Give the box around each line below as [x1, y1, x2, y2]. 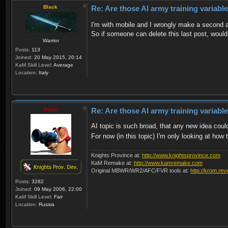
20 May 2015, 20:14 [33, 54, 82, 61]
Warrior [42, 38, 59, 44]
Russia [37, 202, 54, 208]
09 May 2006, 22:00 [33, 186, 82, 192]
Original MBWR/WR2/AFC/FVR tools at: [91, 167, 190, 174]
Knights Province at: [91, 152, 142, 158]
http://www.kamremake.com [134, 159, 203, 166]
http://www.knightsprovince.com [142, 152, 220, 158]
